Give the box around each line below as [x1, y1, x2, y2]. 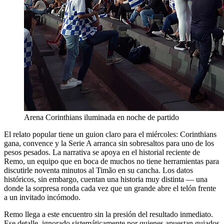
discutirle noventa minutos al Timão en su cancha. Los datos [4, 165, 193, 174]
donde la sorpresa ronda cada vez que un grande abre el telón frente [4, 183, 216, 192]
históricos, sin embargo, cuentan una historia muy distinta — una [4, 174, 207, 183]
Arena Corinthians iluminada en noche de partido [24, 112, 179, 121]
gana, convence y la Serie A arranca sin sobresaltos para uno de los [4, 138, 214, 147]
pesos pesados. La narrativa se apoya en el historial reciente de [4, 147, 200, 156]
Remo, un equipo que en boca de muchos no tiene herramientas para [4, 156, 219, 165]
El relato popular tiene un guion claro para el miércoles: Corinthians [4, 129, 216, 138]
